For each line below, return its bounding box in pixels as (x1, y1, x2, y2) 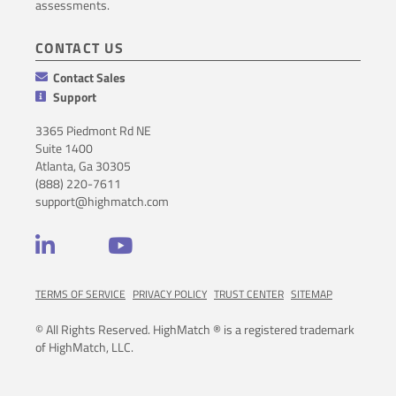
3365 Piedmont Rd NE (35, 120, 151, 140)
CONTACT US (35, 36, 124, 58)
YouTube (132, 235, 166, 253)
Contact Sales (53, 67, 126, 87)
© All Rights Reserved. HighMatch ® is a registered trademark (35, 319, 354, 339)
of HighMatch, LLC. (35, 337, 133, 356)
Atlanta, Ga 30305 (35, 156, 131, 175)
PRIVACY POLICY (133, 285, 207, 302)
